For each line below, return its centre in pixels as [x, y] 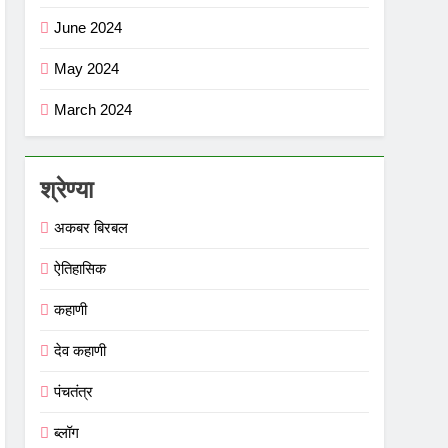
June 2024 [88, 27]
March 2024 [93, 109]
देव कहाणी [80, 350]
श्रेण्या [67, 189]
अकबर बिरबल [91, 227]
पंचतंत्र [74, 391]
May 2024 [87, 68]
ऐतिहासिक [80, 268]
